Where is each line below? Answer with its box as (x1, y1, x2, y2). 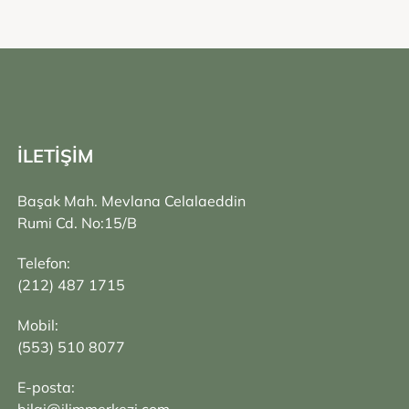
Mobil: (17, 316, 58, 334)
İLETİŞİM (17, 144, 93, 167)
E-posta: (17, 378, 75, 396)
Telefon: (17, 254, 70, 272)
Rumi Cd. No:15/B (17, 214, 137, 232)
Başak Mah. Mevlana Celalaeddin (17, 192, 246, 210)
